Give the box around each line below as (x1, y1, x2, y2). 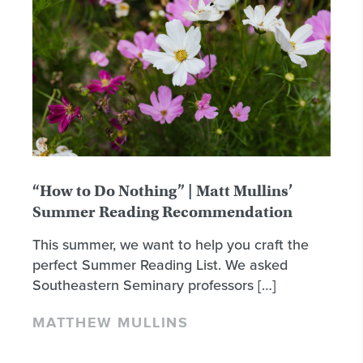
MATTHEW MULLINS (32, 314, 189, 332)
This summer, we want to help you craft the (32, 233, 309, 254)
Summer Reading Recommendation (32, 202, 293, 221)
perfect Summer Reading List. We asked (32, 254, 288, 275)
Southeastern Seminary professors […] (32, 274, 276, 295)
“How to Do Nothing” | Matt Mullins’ (32, 181, 293, 200)
